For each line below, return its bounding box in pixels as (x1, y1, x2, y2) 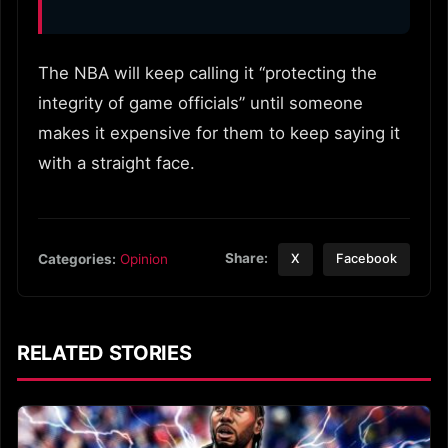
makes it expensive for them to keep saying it (38, 122, 400, 143)
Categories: (38, 250, 116, 267)
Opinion (120, 250, 168, 267)
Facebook (336, 251, 398, 267)
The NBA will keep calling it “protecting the (38, 62, 377, 83)
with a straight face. (38, 152, 195, 173)
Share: (225, 250, 269, 267)
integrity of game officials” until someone (38, 92, 363, 113)
